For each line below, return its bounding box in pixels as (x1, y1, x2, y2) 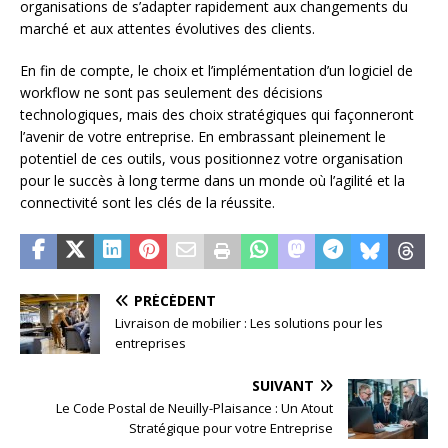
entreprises (115, 333, 186, 352)
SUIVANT (252, 375, 314, 395)
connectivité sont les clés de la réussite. (20, 192, 275, 212)
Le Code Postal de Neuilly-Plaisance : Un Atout (56, 398, 333, 417)
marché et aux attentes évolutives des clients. (20, 18, 315, 38)
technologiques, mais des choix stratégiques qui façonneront (20, 104, 414, 124)
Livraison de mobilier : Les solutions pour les (115, 313, 383, 332)
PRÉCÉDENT (134, 290, 216, 310)
